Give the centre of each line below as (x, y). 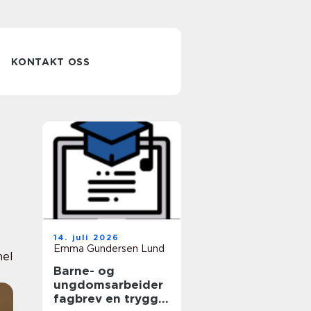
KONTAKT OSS (51, 62)
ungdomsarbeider (108, 285)
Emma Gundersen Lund (109, 249)
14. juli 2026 (87, 237)
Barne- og (84, 271)
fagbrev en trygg (79, 299)
